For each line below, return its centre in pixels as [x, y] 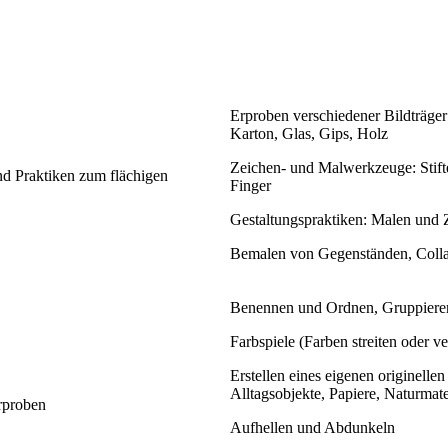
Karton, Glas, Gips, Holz [309, 133]
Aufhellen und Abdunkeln [312, 427]
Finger [250, 185]
